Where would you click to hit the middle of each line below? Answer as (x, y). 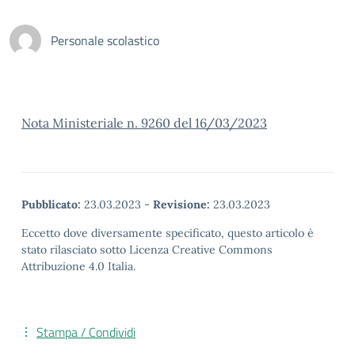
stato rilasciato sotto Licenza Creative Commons (147, 250)
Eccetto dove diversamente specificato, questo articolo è (168, 233)
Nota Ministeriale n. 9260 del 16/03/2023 (144, 123)
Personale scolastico (105, 40)
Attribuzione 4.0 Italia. (78, 266)
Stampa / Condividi (86, 332)
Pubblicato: (51, 204)
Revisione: (181, 204)
